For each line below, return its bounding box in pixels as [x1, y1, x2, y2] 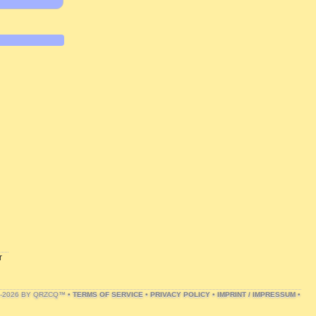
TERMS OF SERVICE [73, 291, 143, 298]
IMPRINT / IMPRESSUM [217, 291, 296, 298]
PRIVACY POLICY [150, 291, 210, 298]
